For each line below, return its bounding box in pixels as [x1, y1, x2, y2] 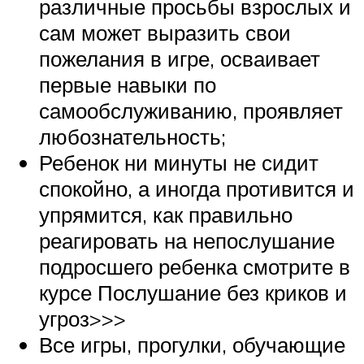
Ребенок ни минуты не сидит [39, 149, 318, 175]
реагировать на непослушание [39, 227, 335, 253]
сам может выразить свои [39, 19, 291, 45]
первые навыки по [39, 71, 216, 97]
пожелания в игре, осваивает [39, 45, 320, 71]
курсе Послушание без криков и [39, 279, 347, 305]
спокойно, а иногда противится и [39, 175, 354, 201]
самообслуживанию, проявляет [39, 97, 343, 123]
